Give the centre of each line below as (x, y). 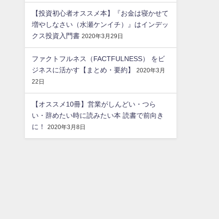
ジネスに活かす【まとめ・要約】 (83, 70)
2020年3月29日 (103, 36)
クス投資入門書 (56, 36)
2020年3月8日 (67, 127)
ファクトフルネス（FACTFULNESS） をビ (99, 59)
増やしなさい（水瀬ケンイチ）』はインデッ (100, 25)
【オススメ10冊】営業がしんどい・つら (94, 104)
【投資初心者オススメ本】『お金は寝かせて (100, 13)
